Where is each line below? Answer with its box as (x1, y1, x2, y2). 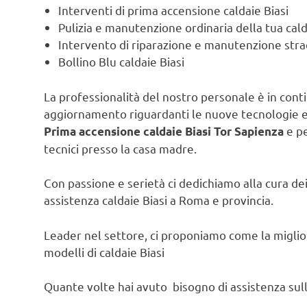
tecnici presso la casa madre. (44, 140, 197, 156)
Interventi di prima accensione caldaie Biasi (58, 3, 289, 18)
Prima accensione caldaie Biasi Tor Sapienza (44, 123, 284, 138)
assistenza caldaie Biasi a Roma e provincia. (44, 193, 273, 208)
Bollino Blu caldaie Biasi (58, 54, 185, 69)
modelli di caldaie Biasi (44, 244, 164, 259)
